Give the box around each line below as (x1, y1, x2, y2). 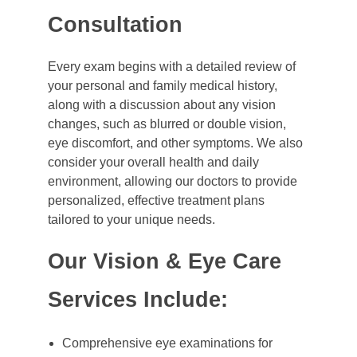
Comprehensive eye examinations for (61, 335, 273, 350)
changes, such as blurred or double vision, (48, 116, 286, 131)
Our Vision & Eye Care (48, 249, 281, 273)
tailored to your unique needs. (48, 212, 215, 226)
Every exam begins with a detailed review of (48, 59, 296, 73)
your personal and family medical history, (48, 78, 277, 92)
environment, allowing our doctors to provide (48, 174, 297, 188)
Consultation (48, 13, 182, 37)
